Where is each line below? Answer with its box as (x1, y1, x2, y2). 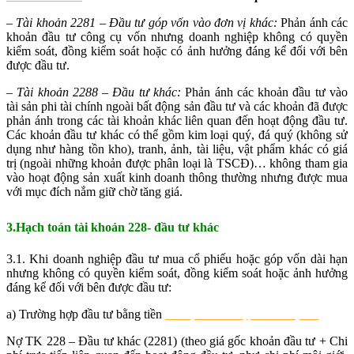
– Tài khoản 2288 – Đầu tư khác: (6, 85, 181, 100)
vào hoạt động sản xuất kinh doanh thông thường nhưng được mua (6, 171, 348, 185)
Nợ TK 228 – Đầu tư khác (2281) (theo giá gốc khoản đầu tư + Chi (6, 334, 348, 348)
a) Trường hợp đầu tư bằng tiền (6, 307, 165, 322)
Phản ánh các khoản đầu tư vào (181, 85, 348, 100)
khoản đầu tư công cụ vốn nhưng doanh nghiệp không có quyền (6, 30, 348, 44)
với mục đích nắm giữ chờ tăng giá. (6, 185, 183, 199)
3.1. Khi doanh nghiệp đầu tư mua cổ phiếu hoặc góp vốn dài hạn (6, 252, 348, 266)
